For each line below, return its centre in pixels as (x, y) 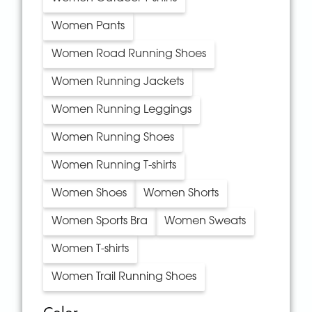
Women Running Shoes (113, 138)
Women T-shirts (91, 249)
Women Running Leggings (122, 110)
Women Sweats (205, 221)
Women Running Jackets (118, 82)
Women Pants (88, 26)
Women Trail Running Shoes (124, 277)
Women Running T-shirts (114, 166)
